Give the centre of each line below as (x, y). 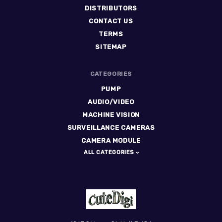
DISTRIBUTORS (111, 8)
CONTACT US (111, 21)
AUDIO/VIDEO (111, 102)
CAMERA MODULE (111, 141)
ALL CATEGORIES (110, 153)
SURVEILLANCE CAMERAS (111, 128)
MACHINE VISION (111, 115)
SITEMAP (111, 47)
